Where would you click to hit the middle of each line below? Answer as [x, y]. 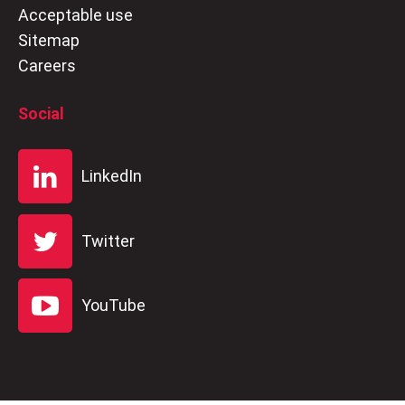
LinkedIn [112, 176]
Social [41, 114]
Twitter [108, 240]
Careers [47, 66]
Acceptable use [75, 15]
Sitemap [49, 41]
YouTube [113, 305]
